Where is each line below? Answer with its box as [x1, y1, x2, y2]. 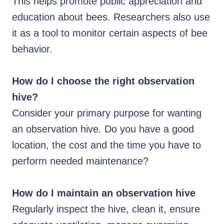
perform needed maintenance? [12, 155, 148, 167]
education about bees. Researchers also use [12, 11, 210, 23]
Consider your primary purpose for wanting [12, 107, 201, 119]
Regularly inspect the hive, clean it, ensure [12, 203, 200, 215]
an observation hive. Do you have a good [12, 123, 194, 135]
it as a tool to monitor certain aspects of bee [12, 27, 207, 39]
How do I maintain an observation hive [12, 187, 195, 199]
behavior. [12, 43, 52, 55]
